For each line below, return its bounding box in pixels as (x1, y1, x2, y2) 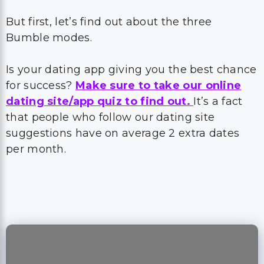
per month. (6, 143, 67, 156)
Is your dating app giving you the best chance (6, 63, 257, 76)
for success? (6, 79, 75, 92)
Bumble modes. (6, 31, 92, 44)
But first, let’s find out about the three (6, 15, 212, 28)
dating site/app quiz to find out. (6, 95, 194, 108)
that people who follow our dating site (6, 111, 215, 124)
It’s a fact (193, 95, 243, 108)
